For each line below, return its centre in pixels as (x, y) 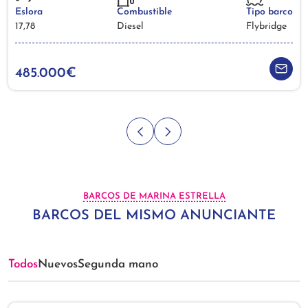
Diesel (130, 26)
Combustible (144, 12)
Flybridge (266, 26)
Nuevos (58, 265)
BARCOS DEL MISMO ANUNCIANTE (154, 216)
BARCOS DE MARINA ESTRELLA (154, 197)
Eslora (29, 12)
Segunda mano (118, 265)
